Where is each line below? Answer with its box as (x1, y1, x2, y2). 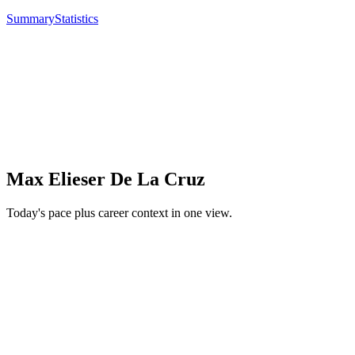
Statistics (55, 12, 98, 26)
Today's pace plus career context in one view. (6, 206, 232, 220)
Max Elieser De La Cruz (6, 169, 205, 190)
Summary (6, 12, 55, 26)
